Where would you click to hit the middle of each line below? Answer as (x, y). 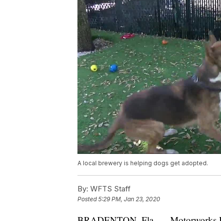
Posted (88, 199)
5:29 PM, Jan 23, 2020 (129, 199)
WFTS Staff (110, 188)
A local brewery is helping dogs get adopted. (143, 163)
